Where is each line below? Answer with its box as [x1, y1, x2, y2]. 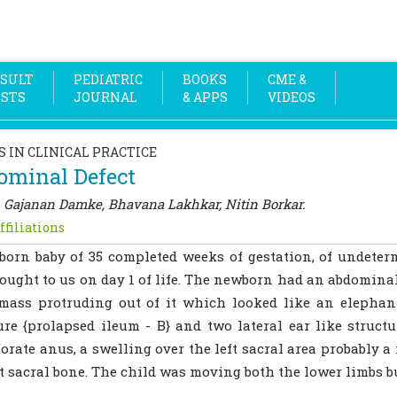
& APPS [183, 89, 228, 105]
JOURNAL [74, 89, 137, 105]
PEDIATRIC [74, 71, 143, 88]
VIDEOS [268, 89, 315, 105]
